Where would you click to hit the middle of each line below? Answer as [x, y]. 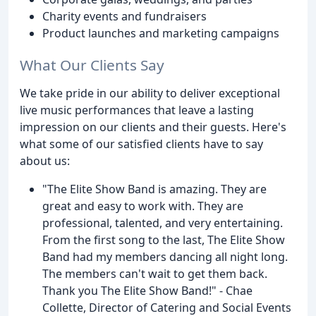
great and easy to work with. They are [143, 206]
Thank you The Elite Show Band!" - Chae [147, 290]
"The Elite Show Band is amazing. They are [154, 189]
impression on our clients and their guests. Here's [153, 127]
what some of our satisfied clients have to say [141, 144]
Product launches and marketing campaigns [161, 34]
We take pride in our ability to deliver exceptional [150, 93]
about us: [45, 160]
